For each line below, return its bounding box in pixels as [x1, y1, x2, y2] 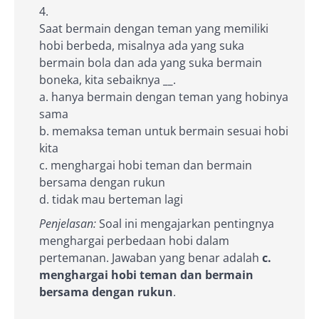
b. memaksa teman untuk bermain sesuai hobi [39, 122, 288, 139]
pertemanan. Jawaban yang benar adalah [39, 249, 262, 266]
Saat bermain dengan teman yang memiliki [39, 20, 268, 36]
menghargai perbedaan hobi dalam [39, 232, 229, 249]
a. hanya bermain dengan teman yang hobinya [39, 88, 288, 105]
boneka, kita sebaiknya [39, 71, 163, 88]
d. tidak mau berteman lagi [39, 191, 183, 207]
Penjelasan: [39, 215, 96, 231]
